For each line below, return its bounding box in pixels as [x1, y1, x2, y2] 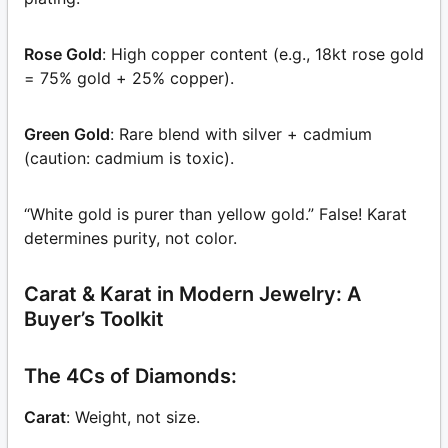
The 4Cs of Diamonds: [24, 364, 237, 389]
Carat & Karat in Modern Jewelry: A [24, 282, 361, 307]
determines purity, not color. [24, 228, 237, 249]
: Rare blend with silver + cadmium [110, 124, 372, 145]
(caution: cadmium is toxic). [24, 148, 234, 169]
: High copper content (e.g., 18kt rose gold [102, 44, 424, 65]
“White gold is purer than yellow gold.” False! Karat [24, 204, 407, 225]
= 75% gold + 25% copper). [24, 68, 234, 89]
